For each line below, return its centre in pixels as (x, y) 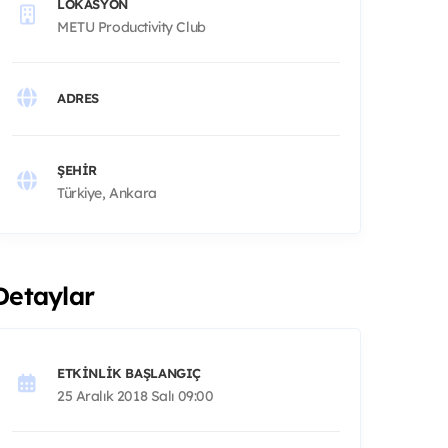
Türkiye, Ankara (107, 192)
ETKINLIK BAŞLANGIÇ (129, 372)
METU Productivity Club (131, 26)
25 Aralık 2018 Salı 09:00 (135, 395)
